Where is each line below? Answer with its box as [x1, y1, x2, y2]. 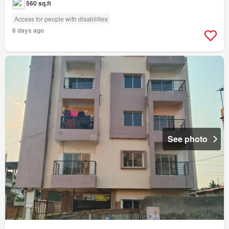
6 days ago [12, 26, 44, 35]
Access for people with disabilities [14, 14, 108, 24]
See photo [168, 133, 208, 145]
